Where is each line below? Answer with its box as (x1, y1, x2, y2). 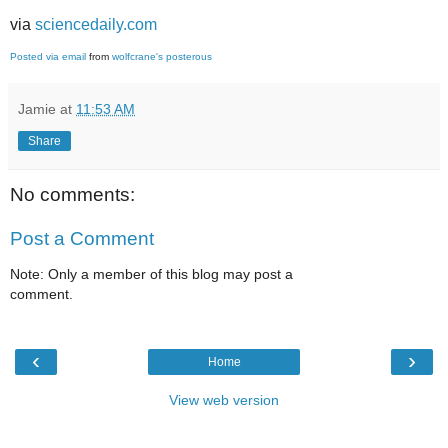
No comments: (10, 184, 135, 206)
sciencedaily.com (35, 15, 157, 33)
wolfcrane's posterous (112, 51, 212, 63)
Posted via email (10, 51, 86, 63)
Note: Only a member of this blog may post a (10, 266, 293, 283)
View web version (169, 391, 279, 408)
